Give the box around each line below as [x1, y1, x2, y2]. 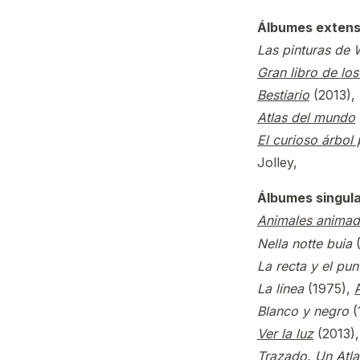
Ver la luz [257, 325, 313, 342]
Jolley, [257, 154, 297, 170]
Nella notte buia [257, 235, 352, 252]
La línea [257, 280, 304, 297]
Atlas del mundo [257, 109, 355, 125]
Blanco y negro [257, 303, 349, 319]
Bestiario [257, 87, 309, 103]
